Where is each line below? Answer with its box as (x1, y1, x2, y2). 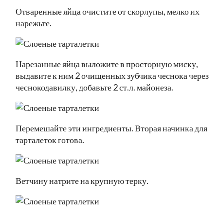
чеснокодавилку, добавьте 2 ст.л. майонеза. (16, 81, 173, 92)
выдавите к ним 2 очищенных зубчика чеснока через (16, 70, 209, 81)
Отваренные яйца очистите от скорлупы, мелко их (16, 5, 200, 17)
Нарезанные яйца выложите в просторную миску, (16, 58, 198, 69)
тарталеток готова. (16, 134, 84, 145)
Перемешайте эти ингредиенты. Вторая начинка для (16, 122, 207, 133)
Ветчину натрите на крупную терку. (16, 175, 148, 186)
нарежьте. (16, 17, 52, 28)
